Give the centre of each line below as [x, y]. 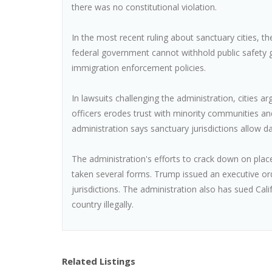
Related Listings [99, 261]
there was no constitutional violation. [144, 7]
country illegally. [103, 204]
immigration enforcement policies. [139, 68]
